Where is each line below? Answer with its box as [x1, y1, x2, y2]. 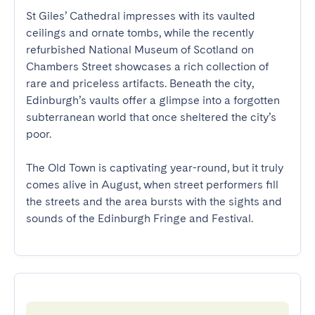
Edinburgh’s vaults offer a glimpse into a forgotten [26, 94, 280, 107]
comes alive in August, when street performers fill [26, 178, 278, 191]
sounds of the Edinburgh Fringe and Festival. [26, 212, 253, 225]
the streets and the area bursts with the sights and [26, 195, 282, 208]
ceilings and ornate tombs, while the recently [26, 26, 254, 39]
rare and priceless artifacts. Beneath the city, [26, 77, 254, 90]
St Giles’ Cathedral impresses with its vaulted [26, 9, 255, 22]
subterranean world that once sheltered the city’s [26, 110, 276, 124]
